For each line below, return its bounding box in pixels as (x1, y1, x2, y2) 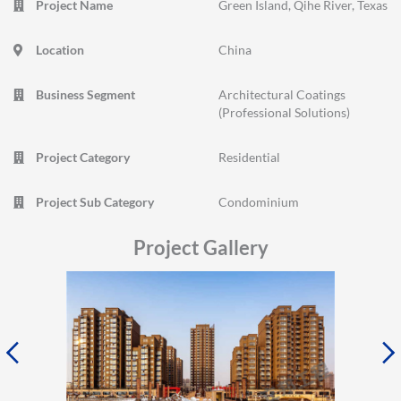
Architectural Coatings (218, 86, 346, 102)
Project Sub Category (36, 193, 154, 209)
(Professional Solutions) (218, 104, 350, 120)
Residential (218, 149, 280, 165)
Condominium (218, 193, 299, 209)
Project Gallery (132, 235, 269, 260)
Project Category (36, 149, 130, 165)
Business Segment (36, 86, 135, 102)
